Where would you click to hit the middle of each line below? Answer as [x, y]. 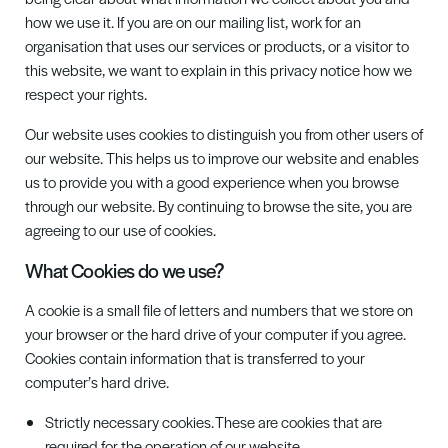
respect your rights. [86, 93]
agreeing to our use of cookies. [120, 229]
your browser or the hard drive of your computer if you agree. [215, 333]
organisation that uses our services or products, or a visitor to [217, 45]
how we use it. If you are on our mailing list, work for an [193, 21]
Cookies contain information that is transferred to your [195, 357]
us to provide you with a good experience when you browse [212, 181]
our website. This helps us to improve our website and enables [222, 157]
